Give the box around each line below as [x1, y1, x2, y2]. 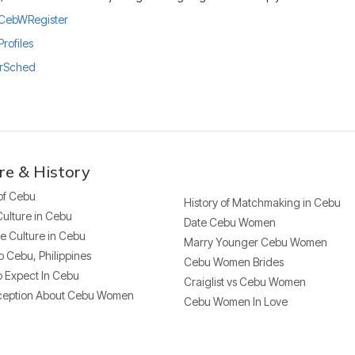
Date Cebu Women [183, 215, 276, 229]
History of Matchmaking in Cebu [183, 195, 341, 209]
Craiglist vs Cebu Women [183, 274, 306, 288]
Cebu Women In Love [183, 294, 288, 308]
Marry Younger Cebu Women [183, 235, 327, 249]
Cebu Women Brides [183, 254, 284, 269]
